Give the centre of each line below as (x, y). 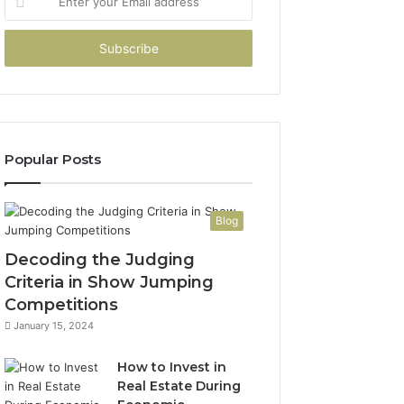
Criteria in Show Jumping (110, 282)
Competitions (62, 305)
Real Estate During (179, 386)
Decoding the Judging (100, 260)
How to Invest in (172, 367)
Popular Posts (53, 159)
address (27, 49)
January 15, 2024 (54, 326)
